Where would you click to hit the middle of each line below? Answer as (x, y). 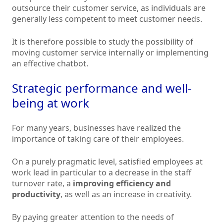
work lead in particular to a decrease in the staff (102, 173)
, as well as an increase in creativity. (126, 194)
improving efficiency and (122, 184)
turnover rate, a (42, 184)
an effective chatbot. (50, 64)
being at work (51, 103)
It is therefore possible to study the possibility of (103, 42)
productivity (36, 194)
